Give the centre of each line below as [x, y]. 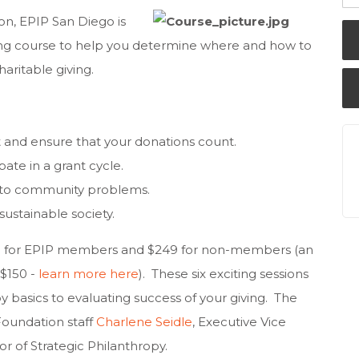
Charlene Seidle [144, 322]
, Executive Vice [239, 322]
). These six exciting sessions [224, 274]
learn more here [89, 274]
